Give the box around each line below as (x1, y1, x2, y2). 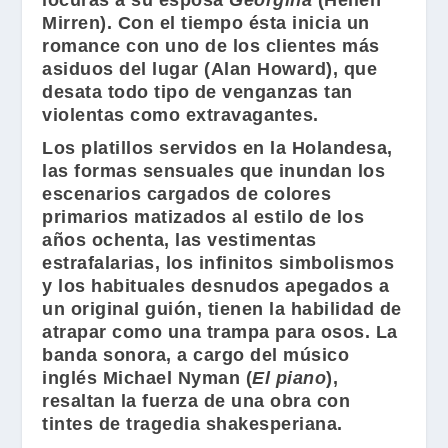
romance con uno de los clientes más (42, 36, 380, 56)
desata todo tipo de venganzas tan (42, 82, 353, 102)
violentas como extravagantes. (42, 105, 319, 125)
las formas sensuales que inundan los (42, 161, 386, 181)
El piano (252, 368, 327, 388)
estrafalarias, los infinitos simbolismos (42, 253, 395, 273)
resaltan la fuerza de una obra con (42, 391, 351, 411)
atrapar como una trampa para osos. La (42, 322, 398, 342)
